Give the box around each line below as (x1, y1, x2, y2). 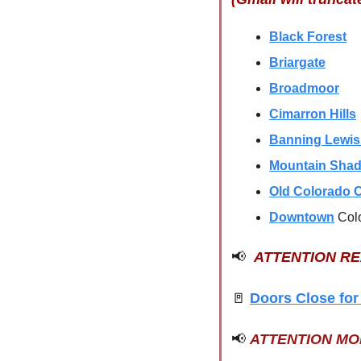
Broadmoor (269, 81, 339, 95)
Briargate (269, 56, 326, 69)
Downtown (269, 210, 334, 224)
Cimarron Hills (269, 107, 356, 121)
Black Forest (269, 30, 346, 44)
